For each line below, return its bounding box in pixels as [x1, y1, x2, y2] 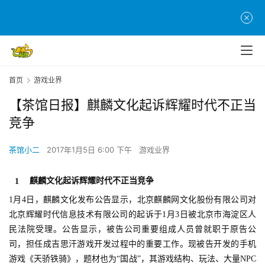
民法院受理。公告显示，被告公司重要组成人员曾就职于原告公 [9, 225, 256, 234]
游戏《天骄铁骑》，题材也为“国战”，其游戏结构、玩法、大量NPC [9, 254, 256, 264]
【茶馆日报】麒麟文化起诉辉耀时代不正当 [9, 97, 256, 113]
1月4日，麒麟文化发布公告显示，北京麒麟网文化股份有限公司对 [9, 195, 256, 205]
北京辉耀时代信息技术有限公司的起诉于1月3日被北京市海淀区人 [9, 210, 256, 219]
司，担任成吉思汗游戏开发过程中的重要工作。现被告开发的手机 [9, 240, 256, 249]
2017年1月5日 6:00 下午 [47, 145, 134, 155]
